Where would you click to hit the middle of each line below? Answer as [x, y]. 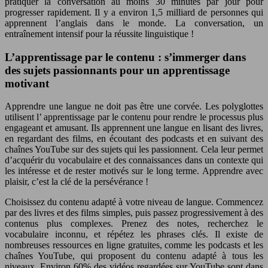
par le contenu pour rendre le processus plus [180, 117]
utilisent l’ [25, 117]
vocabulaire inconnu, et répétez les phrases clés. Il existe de [134, 234]
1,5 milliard [174, 12]
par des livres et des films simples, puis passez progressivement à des [134, 213]
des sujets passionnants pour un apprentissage [117, 70]
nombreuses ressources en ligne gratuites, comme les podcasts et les [134, 245]
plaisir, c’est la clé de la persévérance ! [77, 182]
